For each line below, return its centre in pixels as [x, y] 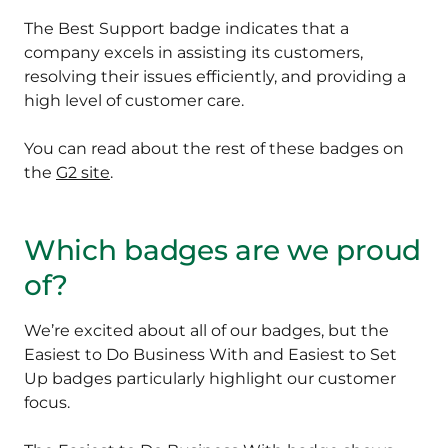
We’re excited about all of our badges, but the [206, 331]
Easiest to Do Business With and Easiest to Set [210, 355]
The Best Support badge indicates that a [186, 29]
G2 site [83, 173]
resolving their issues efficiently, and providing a [215, 77]
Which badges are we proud [222, 250]
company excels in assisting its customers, [193, 53]
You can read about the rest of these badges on [214, 149]
